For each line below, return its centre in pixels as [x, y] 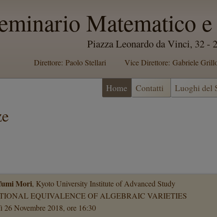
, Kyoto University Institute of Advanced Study [104, 183]
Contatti [151, 88]
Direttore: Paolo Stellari [70, 62]
